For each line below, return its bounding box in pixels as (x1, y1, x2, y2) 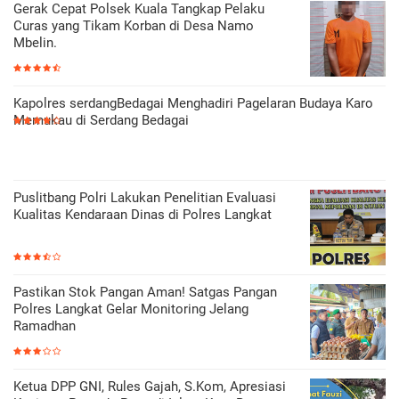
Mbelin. (13, 35, 57, 51)
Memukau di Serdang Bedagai (13, 112, 189, 128)
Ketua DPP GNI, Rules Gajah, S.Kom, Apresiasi (13, 379, 286, 395)
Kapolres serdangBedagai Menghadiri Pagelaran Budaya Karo (13, 95, 373, 111)
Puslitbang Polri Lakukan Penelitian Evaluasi (13, 190, 276, 206)
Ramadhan (13, 318, 76, 334)
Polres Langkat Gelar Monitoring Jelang (13, 301, 248, 317)
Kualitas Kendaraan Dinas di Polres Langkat (13, 207, 272, 223)
